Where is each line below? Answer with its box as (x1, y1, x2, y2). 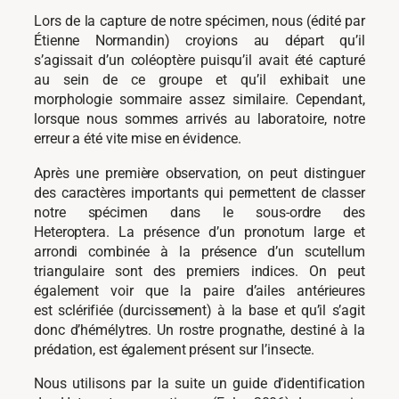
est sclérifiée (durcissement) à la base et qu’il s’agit (34, 301, 365, 319)
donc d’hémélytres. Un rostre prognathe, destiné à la (34, 321, 365, 338)
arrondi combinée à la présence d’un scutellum (34, 242, 365, 260)
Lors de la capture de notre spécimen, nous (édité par (34, 12, 365, 30)
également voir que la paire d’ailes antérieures (34, 281, 365, 299)
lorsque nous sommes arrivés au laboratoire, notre (34, 110, 365, 128)
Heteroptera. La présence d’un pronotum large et (34, 223, 365, 240)
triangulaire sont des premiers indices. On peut (34, 262, 365, 280)
